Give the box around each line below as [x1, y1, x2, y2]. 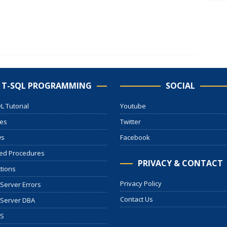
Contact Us [120, 194, 153, 204]
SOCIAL [165, 80, 195, 91]
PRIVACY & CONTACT [137, 157, 223, 169]
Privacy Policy [120, 178, 162, 188]
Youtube [120, 101, 146, 110]
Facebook [120, 132, 150, 142]
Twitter [120, 117, 141, 126]
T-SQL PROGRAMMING [1, 80, 92, 91]
